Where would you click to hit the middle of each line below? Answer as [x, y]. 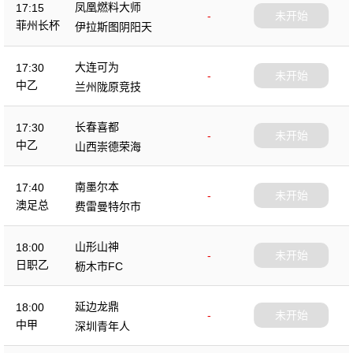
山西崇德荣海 [108, 146]
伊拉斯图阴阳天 [113, 26]
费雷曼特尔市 [108, 206]
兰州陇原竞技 [108, 86]
